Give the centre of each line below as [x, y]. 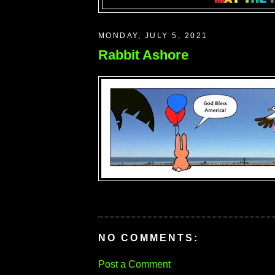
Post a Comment [134, 264]
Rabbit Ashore [143, 55]
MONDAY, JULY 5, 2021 [153, 35]
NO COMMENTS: [149, 238]
